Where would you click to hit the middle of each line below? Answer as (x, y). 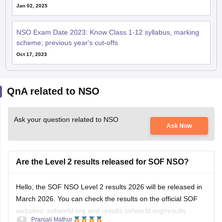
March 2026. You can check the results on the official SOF (107, 199)
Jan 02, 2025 (32, 6)
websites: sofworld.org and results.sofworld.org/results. (102, 211)
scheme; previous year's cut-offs (67, 43)
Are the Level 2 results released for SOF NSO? (102, 162)
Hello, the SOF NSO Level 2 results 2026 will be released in (109, 187)
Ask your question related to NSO (66, 119)
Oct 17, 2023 (31, 54)
